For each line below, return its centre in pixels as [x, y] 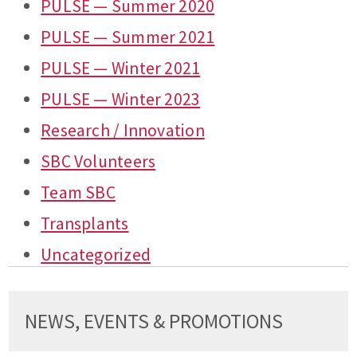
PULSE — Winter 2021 [121, 69]
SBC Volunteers [98, 162]
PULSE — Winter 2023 [121, 100]
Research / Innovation [123, 131]
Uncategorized [96, 255]
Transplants [85, 224]
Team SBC [78, 193]
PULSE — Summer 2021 [128, 37]
